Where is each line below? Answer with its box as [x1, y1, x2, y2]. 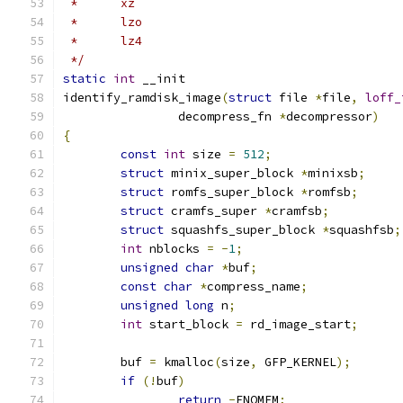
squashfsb [329, 222, 394, 237]
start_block [142, 317, 236, 332]
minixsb [308, 166, 358, 181]
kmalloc [157, 354, 214, 370]
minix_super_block [164, 166, 300, 181]
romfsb [308, 184, 351, 200]
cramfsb [272, 203, 322, 219]
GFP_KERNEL [257, 354, 336, 370]
